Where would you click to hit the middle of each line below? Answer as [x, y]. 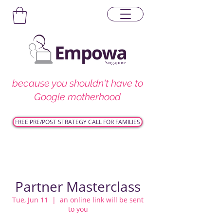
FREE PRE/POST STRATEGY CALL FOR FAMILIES [78, 122]
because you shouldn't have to [77, 83]
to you [78, 209]
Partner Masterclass [78, 186]
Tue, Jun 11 [30, 200]
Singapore [116, 62]
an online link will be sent [102, 200]
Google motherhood [77, 97]
